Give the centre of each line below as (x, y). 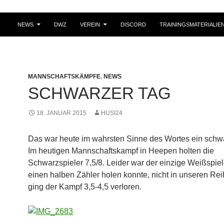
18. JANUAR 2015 (61, 113)
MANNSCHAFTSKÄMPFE (64, 76)
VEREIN (90, 24)
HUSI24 (112, 113)
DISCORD (133, 24)
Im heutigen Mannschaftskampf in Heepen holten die (121, 150)
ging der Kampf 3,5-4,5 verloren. (85, 186)
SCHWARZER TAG (99, 93)
